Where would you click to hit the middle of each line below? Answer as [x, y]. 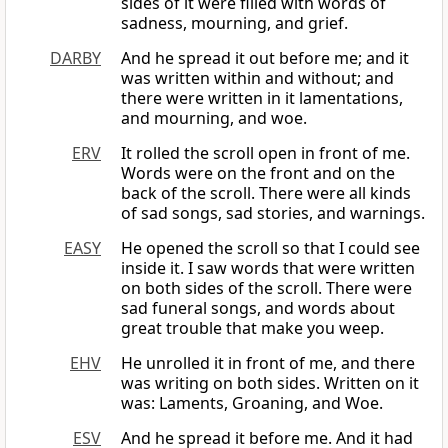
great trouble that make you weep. [252, 328]
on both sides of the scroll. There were [266, 288]
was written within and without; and [257, 78]
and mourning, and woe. [214, 118]
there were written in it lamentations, [262, 98]
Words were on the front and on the [258, 173]
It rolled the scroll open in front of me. [265, 153]
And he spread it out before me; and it [265, 58]
